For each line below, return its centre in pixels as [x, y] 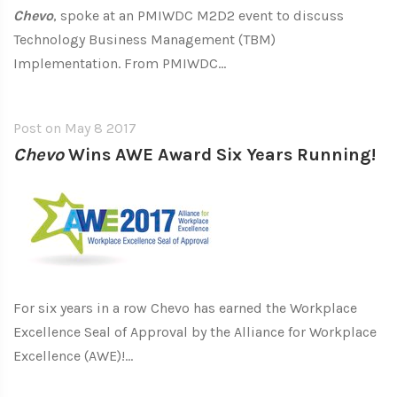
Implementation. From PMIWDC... [120, 63]
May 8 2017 [101, 128]
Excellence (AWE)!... [73, 356]
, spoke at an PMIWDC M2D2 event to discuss [198, 16]
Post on [39, 128]
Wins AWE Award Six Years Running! [220, 155]
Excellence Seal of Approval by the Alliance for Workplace [195, 332]
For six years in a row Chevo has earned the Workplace [185, 308]
